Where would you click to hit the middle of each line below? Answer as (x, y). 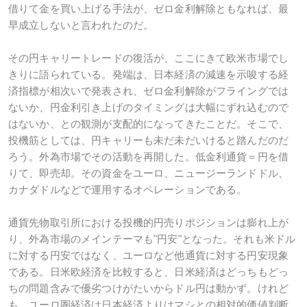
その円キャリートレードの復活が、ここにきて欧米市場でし (149, 58)
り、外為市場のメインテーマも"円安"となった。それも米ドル (152, 239)
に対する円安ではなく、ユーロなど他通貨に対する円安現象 (149, 255)
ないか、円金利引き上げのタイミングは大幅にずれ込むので (149, 107)
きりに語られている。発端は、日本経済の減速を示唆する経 (149, 74)
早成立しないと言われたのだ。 (81, 25)
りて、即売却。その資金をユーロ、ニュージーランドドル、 (149, 173)
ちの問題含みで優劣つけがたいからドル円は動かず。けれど (149, 288)
